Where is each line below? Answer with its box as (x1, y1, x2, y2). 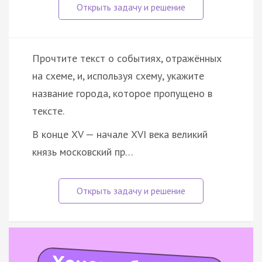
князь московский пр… (32, 144, 133, 158)
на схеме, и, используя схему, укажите (32, 68, 204, 82)
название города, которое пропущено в (32, 86, 212, 100)
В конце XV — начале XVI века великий (32, 127, 208, 141)
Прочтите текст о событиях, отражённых (32, 51, 222, 65)
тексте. (32, 104, 64, 118)
